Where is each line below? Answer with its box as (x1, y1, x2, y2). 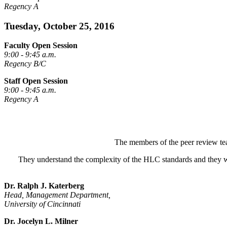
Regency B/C (4, 59, 46, 68)
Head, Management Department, (4, 191, 110, 200)
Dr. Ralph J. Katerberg (4, 181, 84, 191)
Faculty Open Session (4, 41, 78, 50)
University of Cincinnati (4, 200, 81, 209)
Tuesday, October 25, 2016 (4, 20, 115, 31)
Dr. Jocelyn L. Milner (4, 217, 78, 226)
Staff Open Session (4, 77, 68, 86)
